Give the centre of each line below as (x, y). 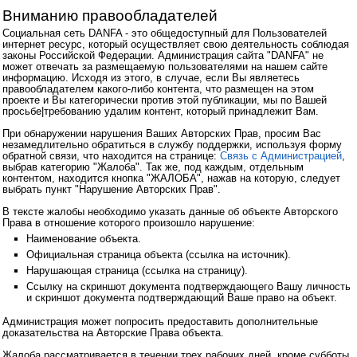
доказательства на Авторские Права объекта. (113, 333)
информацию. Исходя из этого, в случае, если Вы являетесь (151, 78)
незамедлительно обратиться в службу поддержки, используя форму (172, 145)
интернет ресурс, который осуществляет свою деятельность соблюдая (176, 44)
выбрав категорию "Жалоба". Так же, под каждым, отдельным (153, 167)
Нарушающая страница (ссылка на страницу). (137, 271)
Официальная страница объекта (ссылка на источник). (159, 255)
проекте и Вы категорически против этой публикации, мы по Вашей (165, 100)
